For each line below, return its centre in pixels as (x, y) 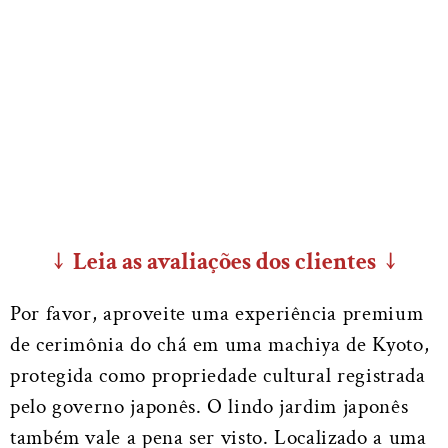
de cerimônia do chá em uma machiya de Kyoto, (220, 345)
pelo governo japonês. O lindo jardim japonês (209, 407)
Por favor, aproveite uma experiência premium (217, 314)
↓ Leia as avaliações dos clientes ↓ (224, 261)
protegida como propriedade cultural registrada (218, 376)
